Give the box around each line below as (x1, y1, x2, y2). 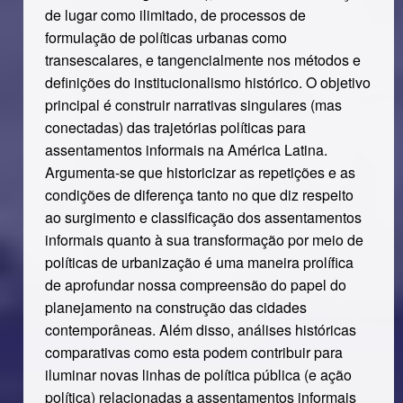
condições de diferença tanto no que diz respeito (44, 184, 354, 205)
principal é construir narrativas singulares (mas (44, 94, 342, 115)
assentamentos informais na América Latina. (44, 139, 327, 160)
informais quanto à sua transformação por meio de (44, 229, 363, 250)
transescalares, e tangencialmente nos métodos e (44, 49, 361, 70)
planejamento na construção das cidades (44, 297, 307, 318)
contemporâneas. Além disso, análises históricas (44, 319, 356, 340)
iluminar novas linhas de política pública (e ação (44, 364, 352, 385)
